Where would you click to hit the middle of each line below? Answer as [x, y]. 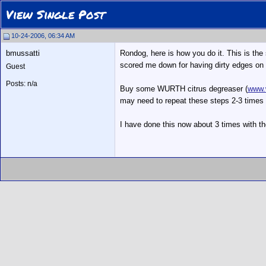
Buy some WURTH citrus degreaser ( [184, 89]
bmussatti [23, 53]
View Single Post [56, 14]
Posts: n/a [22, 84]
